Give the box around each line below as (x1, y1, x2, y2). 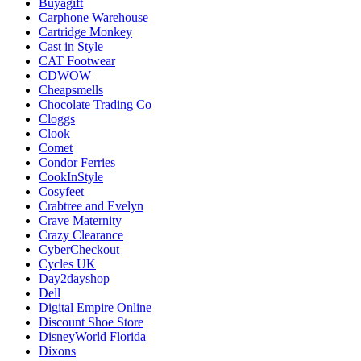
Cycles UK (39, 256, 96, 271)
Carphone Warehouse (39, 10, 148, 24)
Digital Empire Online (39, 300, 151, 314)
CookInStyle (39, 169, 103, 184)
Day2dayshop (39, 271, 110, 285)
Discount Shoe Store (39, 314, 143, 329)
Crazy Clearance (39, 227, 123, 242)
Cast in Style (39, 39, 103, 53)
